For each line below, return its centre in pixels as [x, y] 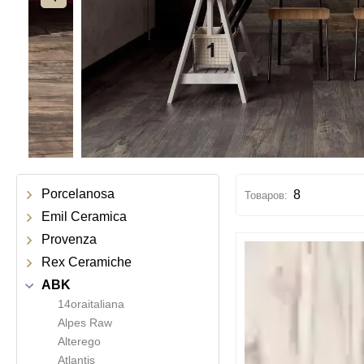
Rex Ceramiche [87, 262]
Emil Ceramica [84, 217]
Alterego [79, 341]
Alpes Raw [85, 323]
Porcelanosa [78, 194]
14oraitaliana [91, 304]
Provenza [69, 239]
